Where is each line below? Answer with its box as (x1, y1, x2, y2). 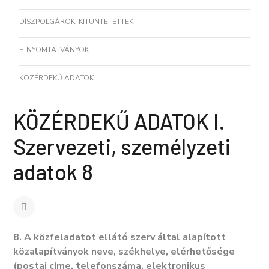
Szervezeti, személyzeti (13, 133, 231, 159)
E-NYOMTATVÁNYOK (19, 45, 89, 55)
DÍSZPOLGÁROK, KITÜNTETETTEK (19, 17, 133, 26)
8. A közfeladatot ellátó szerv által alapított (13, 231, 226, 244)
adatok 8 (13, 159, 93, 184)
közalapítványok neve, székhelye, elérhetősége (13, 245, 235, 258)
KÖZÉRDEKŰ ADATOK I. (13, 108, 225, 134)
